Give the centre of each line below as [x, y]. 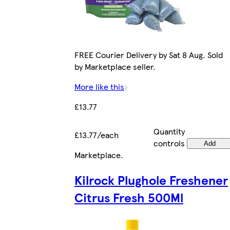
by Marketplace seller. [115, 66]
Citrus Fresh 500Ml [129, 197]
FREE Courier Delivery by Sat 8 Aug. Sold [149, 54]
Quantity [169, 131]
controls [169, 143]
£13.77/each [97, 135]
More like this [99, 86]
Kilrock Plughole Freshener [151, 179]
